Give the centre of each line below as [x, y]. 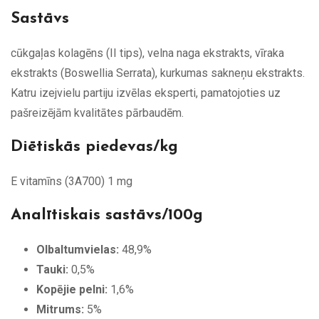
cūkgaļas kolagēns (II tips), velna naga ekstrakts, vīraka [147, 53]
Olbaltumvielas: [78, 249]
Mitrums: [60, 309]
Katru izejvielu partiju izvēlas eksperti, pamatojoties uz [146, 93]
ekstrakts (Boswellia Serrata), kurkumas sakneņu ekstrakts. [158, 73]
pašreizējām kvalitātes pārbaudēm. [97, 113]
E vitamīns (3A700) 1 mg [72, 181]
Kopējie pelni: [72, 289]
